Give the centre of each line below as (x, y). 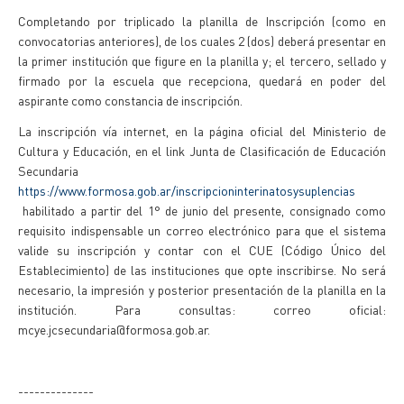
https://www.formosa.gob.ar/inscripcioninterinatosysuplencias (187, 190)
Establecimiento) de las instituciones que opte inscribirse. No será (202, 270)
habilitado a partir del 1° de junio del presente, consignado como (202, 210)
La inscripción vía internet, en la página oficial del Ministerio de (202, 131)
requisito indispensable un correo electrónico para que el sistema (202, 230)
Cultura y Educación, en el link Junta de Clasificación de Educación (202, 151)
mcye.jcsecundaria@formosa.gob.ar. (117, 329)
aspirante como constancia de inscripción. (130, 100)
